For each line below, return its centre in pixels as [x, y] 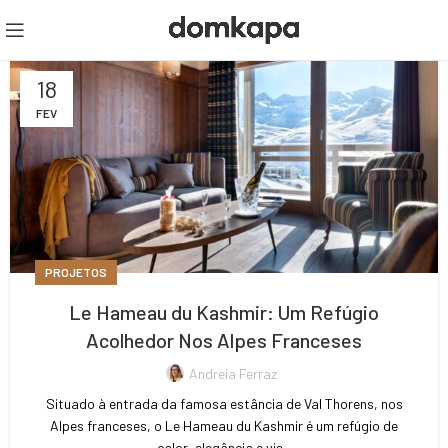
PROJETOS [76, 272]
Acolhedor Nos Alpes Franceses [224, 340]
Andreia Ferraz [233, 373]
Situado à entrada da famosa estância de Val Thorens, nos [224, 403]
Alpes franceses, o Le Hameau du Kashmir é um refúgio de [224, 425]
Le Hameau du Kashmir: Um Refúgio [224, 312]
